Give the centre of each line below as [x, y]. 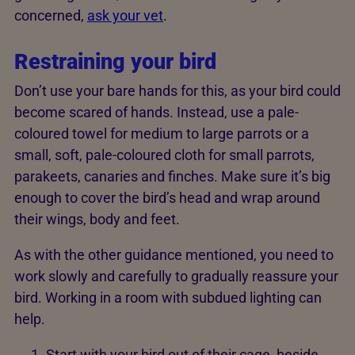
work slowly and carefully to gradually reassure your [176, 276]
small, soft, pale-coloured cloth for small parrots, [164, 155]
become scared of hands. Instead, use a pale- [157, 112]
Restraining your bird [115, 61]
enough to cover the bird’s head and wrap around [167, 197]
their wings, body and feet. [99, 219]
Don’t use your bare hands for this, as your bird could [177, 90]
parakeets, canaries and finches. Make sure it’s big [172, 176]
